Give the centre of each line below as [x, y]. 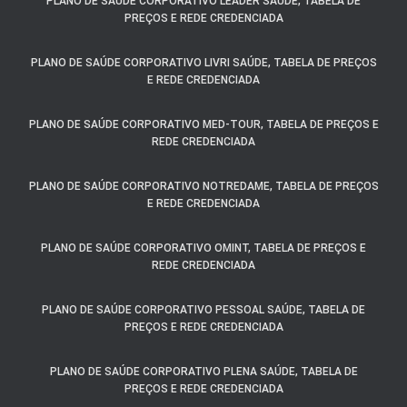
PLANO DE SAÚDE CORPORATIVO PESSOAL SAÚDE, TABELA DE [203, 310]
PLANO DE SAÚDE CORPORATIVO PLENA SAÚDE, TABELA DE [203, 372]
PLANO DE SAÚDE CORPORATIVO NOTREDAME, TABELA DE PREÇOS [203, 187]
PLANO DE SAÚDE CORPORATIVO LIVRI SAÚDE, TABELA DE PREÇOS [203, 63]
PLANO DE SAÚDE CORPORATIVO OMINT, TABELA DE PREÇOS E [203, 248]
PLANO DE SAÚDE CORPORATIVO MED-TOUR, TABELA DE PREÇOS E [203, 125]
